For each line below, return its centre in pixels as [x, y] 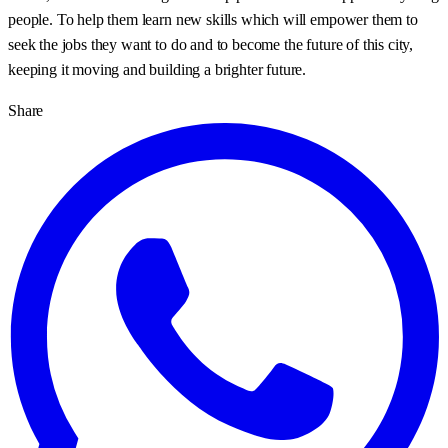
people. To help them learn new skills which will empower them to [213, 19]
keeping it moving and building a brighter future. [157, 69]
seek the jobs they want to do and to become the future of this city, [211, 44]
